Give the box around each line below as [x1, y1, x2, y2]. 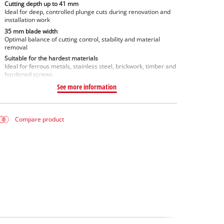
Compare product [15, 115, 64, 123]
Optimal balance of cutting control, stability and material [4, 35, 160, 43]
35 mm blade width [4, 27, 57, 35]
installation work [4, 15, 50, 23]
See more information [57, 82, 117, 92]
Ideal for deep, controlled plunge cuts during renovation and [4, 7, 170, 15]
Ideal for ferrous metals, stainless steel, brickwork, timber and [4, 62, 176, 70]
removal [4, 43, 27, 51]
